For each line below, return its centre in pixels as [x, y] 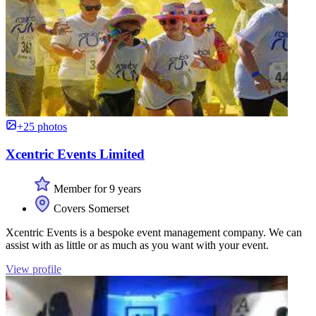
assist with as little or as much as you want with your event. [137, 245]
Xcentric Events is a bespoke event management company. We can [154, 232]
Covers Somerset [90, 208]
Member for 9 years [96, 188]
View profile [34, 269]
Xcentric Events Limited [75, 154]
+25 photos [42, 127]
